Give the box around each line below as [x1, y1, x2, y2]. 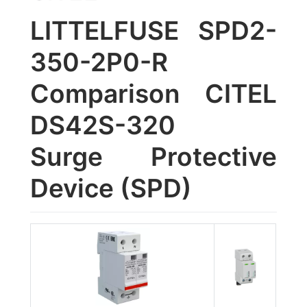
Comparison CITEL [30, 78, 277, 109]
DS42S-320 [30, 110, 176, 140]
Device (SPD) [30, 173, 193, 204]
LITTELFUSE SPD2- [30, 15, 277, 46]
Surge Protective [30, 141, 277, 172]
